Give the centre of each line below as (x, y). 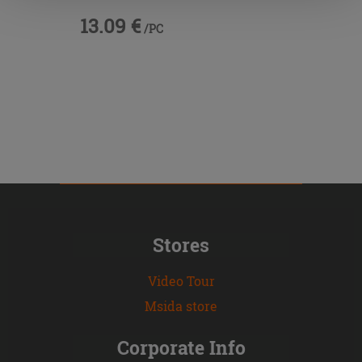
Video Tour (181, 280)
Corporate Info (181, 347)
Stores (181, 244)
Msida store (181, 305)
